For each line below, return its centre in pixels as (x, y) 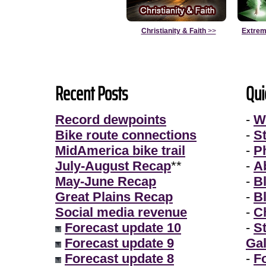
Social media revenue (121, 212)
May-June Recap (106, 181)
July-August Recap (113, 166)
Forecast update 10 (123, 228)
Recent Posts (91, 94)
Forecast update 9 (119, 243)
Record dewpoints (111, 120)
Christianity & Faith (173, 31)
